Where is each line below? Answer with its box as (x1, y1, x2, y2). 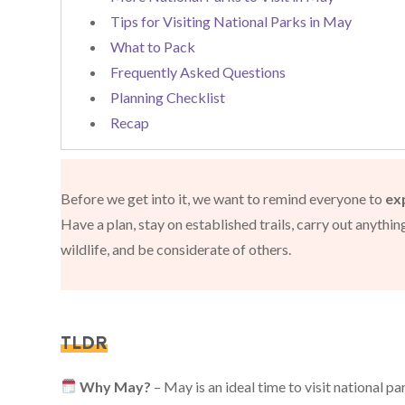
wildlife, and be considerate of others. (61, 240, 292, 259)
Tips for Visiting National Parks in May (110, 12, 353, 30)
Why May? (80, 377, 152, 395)
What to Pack (110, 37, 196, 55)
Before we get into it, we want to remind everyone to (61, 190, 386, 208)
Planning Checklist (110, 88, 226, 106)
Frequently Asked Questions (110, 62, 287, 80)
